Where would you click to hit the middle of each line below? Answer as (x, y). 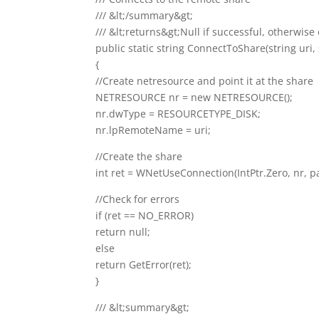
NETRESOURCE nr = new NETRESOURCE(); (194, 97)
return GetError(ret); (144, 264)
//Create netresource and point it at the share (205, 80)
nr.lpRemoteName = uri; (153, 130)
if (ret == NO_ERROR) (145, 215)
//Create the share (139, 156)
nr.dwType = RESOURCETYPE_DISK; (178, 113)
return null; (123, 231)
